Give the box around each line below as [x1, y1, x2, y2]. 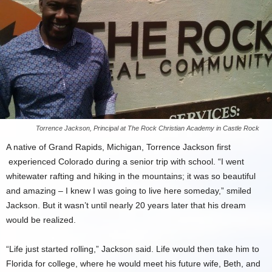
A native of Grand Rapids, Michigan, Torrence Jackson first [6, 142, 231, 152]
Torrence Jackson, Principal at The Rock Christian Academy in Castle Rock [36, 124, 259, 132]
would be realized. [6, 215, 76, 225]
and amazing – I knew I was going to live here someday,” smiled [6, 186, 251, 195]
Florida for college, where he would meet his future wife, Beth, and [6, 259, 260, 268]
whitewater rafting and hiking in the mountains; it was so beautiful [6, 171, 256, 181]
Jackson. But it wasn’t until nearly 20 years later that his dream [6, 200, 246, 210]
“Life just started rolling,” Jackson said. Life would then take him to [6, 244, 259, 254]
